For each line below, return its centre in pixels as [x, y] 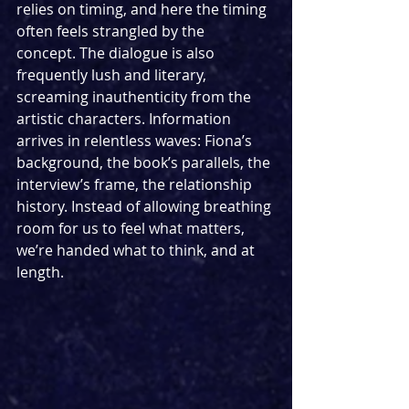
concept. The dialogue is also [117, 52]
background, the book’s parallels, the [145, 162]
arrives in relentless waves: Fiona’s [136, 140]
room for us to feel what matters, [132, 228]
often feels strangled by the [112, 31]
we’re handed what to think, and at [137, 250]
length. [40, 272]
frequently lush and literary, [113, 74]
